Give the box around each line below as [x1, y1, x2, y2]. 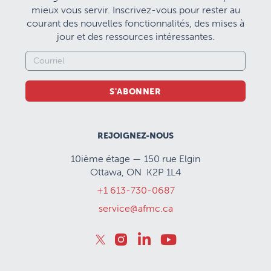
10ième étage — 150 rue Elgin [71, 152, 200, 165]
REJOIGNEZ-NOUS [97, 130, 174, 141]
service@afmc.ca [98, 202, 173, 214]
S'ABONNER [109, 86, 162, 97]
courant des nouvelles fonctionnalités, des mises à [27, 17, 244, 29]
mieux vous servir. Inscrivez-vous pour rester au [31, 4, 240, 16]
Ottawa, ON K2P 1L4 [90, 166, 181, 178]
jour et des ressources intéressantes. [56, 30, 215, 42]
